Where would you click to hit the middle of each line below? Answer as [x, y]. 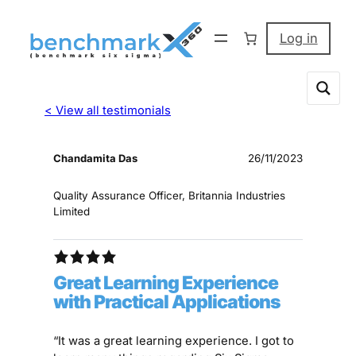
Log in [298, 39]
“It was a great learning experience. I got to [174, 341]
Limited [72, 212]
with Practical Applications [167, 302]
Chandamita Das [96, 159]
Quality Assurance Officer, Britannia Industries [170, 196]
